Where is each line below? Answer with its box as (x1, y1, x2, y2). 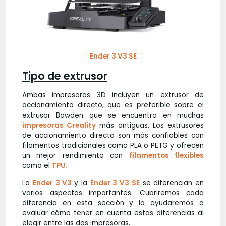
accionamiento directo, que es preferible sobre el (22, 100, 204, 110)
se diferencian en (139, 178, 204, 188)
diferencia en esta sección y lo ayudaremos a (22, 198, 204, 208)
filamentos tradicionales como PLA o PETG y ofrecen (22, 141, 204, 151)
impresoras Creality (22, 121, 96, 131)
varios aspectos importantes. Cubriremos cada (22, 188, 204, 198)
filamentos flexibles (129, 151, 204, 161)
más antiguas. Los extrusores (96, 121, 204, 131)
